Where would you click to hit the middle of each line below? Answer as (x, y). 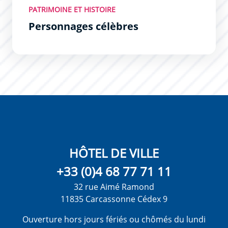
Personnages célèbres (83, 26)
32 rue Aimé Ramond (114, 187)
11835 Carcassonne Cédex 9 (114, 199)
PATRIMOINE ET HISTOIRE (72, 10)
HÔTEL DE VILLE (114, 153)
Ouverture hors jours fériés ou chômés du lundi (114, 220)
